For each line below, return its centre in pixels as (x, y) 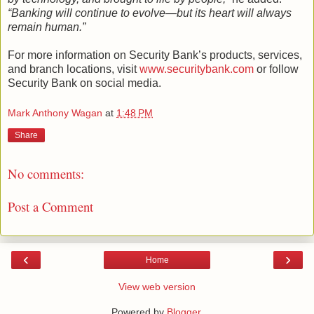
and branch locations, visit (74, 69)
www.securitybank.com (197, 69)
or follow (276, 69)
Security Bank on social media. (84, 83)
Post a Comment (50, 206)
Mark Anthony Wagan (55, 113)
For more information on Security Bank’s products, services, (155, 55)
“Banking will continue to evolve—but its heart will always (150, 13)
